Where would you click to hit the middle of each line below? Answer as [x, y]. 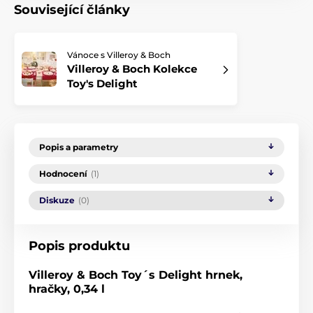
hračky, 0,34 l [67, 289]
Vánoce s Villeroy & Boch [119, 55]
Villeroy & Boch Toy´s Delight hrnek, [136, 275]
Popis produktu [79, 246]
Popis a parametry [79, 147]
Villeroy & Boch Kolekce [132, 69]
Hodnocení [63, 174]
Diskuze [57, 201]
